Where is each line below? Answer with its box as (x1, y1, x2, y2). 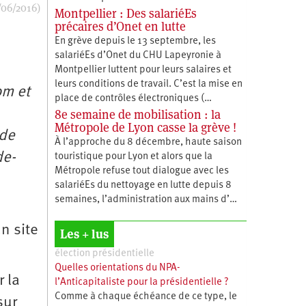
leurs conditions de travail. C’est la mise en (54, 79, 242, 89)
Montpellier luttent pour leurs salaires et (54, 64, 232, 75)
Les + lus (59, 225, 109, 242)
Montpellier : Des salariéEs (54, 5, 197, 21)
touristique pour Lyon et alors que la (54, 151, 212, 162)
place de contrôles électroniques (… (54, 93, 212, 104)
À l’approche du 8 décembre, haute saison (54, 137, 242, 148)
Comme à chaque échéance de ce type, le (54, 291, 237, 302)
